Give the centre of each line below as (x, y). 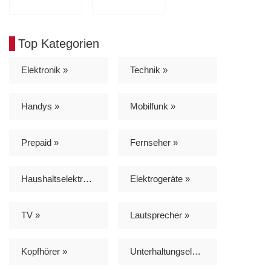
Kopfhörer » (44, 251)
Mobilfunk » (153, 106)
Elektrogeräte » (160, 178)
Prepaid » (40, 142)
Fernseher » (154, 142)
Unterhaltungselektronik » (196, 251)
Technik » (149, 70)
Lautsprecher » (160, 215)
